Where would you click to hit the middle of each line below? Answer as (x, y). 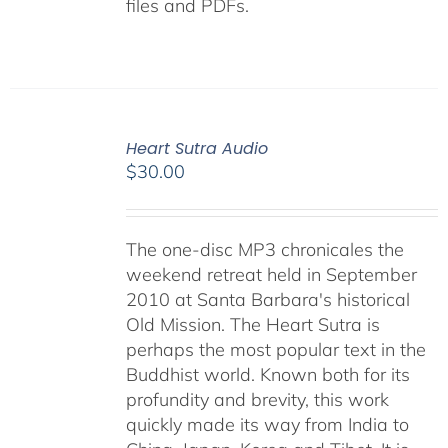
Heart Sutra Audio (196, 149)
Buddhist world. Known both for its (267, 375)
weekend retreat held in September (271, 275)
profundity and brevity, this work (257, 400)
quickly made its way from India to (267, 425)
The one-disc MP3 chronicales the (264, 250)
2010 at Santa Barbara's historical (267, 300)
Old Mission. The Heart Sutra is (252, 325)
